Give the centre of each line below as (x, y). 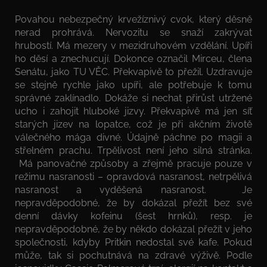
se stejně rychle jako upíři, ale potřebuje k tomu (133, 85)
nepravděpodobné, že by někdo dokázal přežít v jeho (133, 229)
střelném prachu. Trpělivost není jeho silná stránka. (133, 150)
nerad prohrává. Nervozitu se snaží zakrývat (133, 32)
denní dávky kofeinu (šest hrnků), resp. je (133, 216)
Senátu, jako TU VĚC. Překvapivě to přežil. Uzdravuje (133, 72)
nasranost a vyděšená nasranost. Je (133, 190)
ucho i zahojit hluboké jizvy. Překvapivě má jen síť (133, 111)
